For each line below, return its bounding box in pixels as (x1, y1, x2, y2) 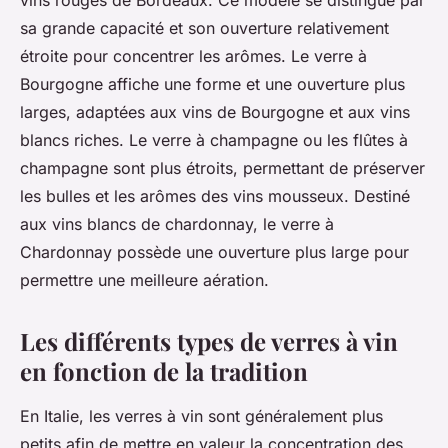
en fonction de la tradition (20, 355, 308, 388)
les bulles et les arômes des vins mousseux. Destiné (20, 186, 410, 207)
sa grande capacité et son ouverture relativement (20, 18, 389, 39)
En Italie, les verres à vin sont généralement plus (20, 406, 383, 427)
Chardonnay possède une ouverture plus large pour (20, 242, 409, 263)
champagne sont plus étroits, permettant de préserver (20, 158, 425, 179)
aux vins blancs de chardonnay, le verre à (20, 214, 334, 235)
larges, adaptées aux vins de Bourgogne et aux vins (20, 102, 410, 123)
